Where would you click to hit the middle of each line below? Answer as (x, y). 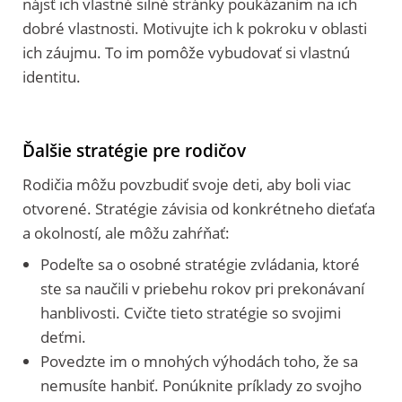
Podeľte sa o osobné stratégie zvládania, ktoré (200, 264)
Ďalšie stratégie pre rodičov (134, 150)
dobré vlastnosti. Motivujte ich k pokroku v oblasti (195, 28)
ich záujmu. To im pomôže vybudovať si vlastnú (186, 52)
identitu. (52, 76)
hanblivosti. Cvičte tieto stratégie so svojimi (191, 312)
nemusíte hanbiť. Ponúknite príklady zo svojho (201, 385)
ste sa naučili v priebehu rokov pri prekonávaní (202, 288)
